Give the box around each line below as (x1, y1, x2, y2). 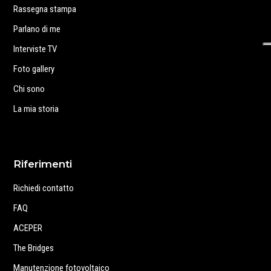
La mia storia (13, 103, 59, 115)
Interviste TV (13, 44, 57, 55)
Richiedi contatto (13, 183, 74, 194)
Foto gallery (13, 64, 55, 75)
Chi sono (13, 83, 45, 95)
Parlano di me (13, 24, 61, 35)
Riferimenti (13, 158, 73, 171)
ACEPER (13, 223, 43, 234)
